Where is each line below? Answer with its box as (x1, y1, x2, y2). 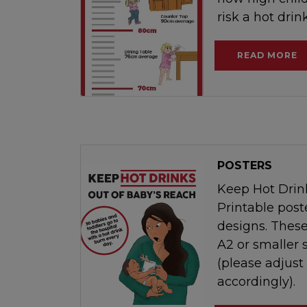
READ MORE (237, 49, 298, 60)
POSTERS (217, 158, 273, 172)
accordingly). (217, 273, 296, 289)
